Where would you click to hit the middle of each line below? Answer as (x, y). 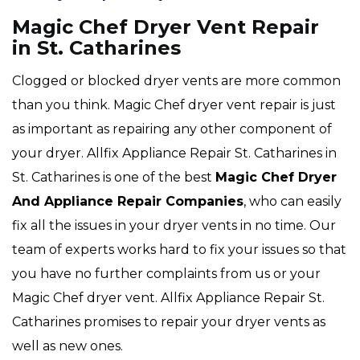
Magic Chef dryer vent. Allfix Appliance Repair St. (168, 298)
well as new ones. (67, 346)
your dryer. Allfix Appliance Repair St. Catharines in (174, 153)
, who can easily (292, 202)
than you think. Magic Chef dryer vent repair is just (174, 105)
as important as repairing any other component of (172, 129)
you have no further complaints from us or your (166, 274)
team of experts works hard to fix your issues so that (179, 250)
